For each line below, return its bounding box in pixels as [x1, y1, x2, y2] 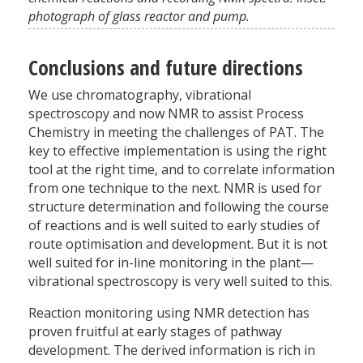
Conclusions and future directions [28, 53, 303, 82]
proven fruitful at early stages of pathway [28, 322, 282, 340]
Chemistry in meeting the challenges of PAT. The [28, 122, 324, 141]
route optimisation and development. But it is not [28, 234, 327, 253]
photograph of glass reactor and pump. [28, 6, 250, 25]
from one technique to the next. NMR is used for [28, 178, 322, 197]
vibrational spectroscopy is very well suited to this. [28, 271, 332, 290]
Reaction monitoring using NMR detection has [28, 303, 310, 322]
